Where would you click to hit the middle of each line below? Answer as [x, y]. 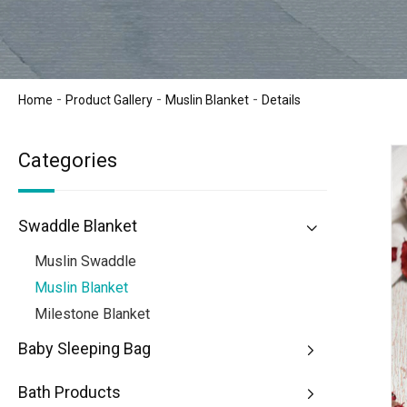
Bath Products [69, 392]
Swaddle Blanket [78, 225]
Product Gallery [109, 100]
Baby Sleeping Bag [84, 348]
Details [281, 100]
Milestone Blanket [92, 313]
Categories [68, 160]
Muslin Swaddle [85, 261]
